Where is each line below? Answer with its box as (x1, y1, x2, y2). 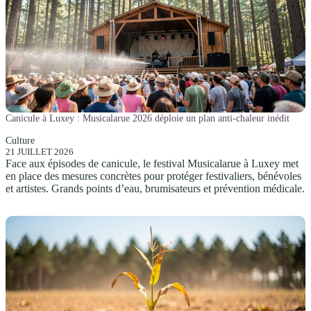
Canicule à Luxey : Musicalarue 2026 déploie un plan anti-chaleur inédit (6, 112, 289, 124)
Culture (6, 135, 35, 146)
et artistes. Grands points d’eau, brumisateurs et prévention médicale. (6, 183, 305, 195)
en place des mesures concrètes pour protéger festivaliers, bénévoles (6, 170, 301, 183)
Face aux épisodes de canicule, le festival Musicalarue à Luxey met (6, 158, 299, 170)
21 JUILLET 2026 (6, 146, 74, 158)
